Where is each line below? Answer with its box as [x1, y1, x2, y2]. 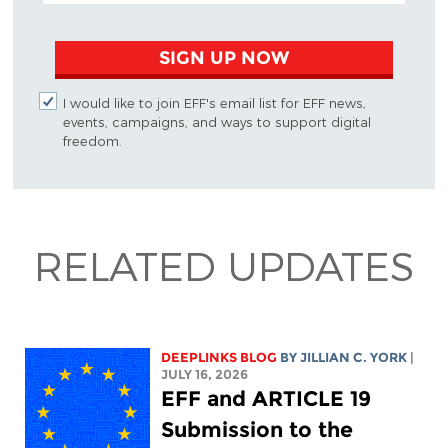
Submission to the [161, 416, 354, 442]
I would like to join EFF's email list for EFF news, [62, 95, 366, 111]
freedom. [62, 133, 122, 149]
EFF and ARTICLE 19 [161, 385, 372, 411]
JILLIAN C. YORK [300, 349, 408, 365]
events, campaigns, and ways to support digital [62, 114, 371, 130]
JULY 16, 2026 [161, 366, 249, 382]
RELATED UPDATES [34, 241, 414, 290]
